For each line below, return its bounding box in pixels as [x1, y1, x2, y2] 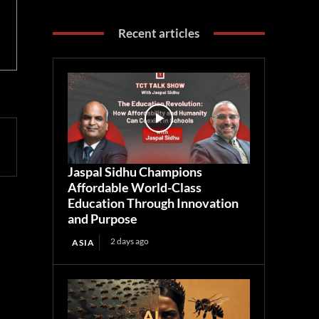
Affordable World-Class [68, 179, 202, 196]
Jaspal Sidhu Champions [68, 164, 203, 180]
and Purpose [68, 211, 138, 227]
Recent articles [118, 26, 200, 41]
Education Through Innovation [68, 195, 239, 211]
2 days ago [110, 236, 150, 247]
